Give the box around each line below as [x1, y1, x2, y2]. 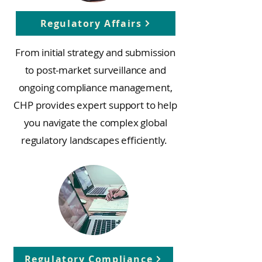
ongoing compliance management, [18, 81, 173, 94]
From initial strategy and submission [15, 46, 175, 59]
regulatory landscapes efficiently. [20, 133, 170, 147]
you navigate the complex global [23, 116, 167, 129]
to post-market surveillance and [25, 63, 166, 77]
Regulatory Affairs [40, 17, 142, 30]
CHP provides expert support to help [13, 98, 177, 112]
